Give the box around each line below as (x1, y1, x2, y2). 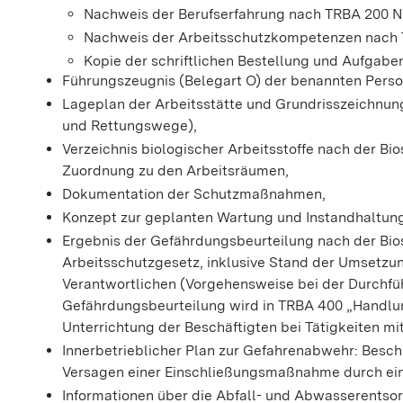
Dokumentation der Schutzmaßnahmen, (62, 184, 327, 202)
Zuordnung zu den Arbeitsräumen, (62, 161, 290, 179)
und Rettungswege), (62, 116, 198, 134)
